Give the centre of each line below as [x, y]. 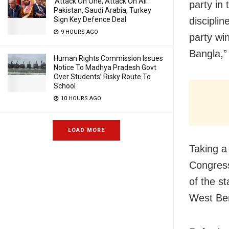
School [65, 86]
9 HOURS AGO [79, 32]
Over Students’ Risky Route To [102, 77]
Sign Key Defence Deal [90, 19]
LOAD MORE [86, 130]
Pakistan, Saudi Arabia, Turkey [102, 10]
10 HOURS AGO [80, 98]
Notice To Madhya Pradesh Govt [105, 67]
